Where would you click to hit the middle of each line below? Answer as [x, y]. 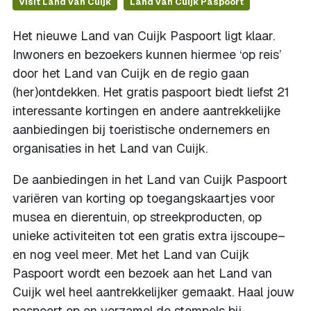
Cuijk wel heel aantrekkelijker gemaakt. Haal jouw [153, 292]
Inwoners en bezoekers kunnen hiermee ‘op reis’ [147, 54]
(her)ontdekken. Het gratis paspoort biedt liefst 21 [151, 92]
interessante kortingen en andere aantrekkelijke [146, 111]
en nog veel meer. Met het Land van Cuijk [131, 254]
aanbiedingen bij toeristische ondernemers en [141, 129]
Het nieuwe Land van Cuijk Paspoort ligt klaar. [144, 36]
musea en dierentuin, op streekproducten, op [137, 217]
